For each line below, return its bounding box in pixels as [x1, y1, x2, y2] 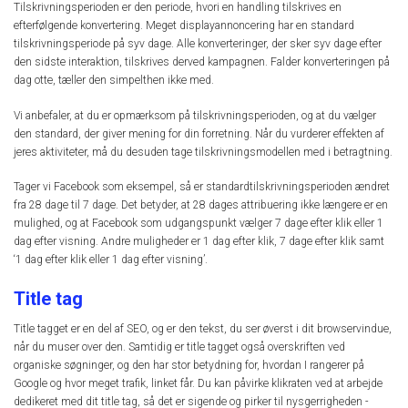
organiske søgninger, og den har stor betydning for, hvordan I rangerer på [14, 359, 364, 372]
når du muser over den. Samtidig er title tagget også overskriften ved [14, 341, 345, 354]
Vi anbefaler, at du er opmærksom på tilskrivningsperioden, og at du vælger [14, 108, 376, 122]
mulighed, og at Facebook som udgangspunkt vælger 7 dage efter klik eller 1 [14, 216, 383, 229]
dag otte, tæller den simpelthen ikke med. [14, 74, 214, 87]
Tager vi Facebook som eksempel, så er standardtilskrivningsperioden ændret [14, 179, 390, 193]
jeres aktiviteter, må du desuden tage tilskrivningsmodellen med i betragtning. [14, 145, 393, 158]
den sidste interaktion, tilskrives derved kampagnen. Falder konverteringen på [14, 56, 390, 69]
